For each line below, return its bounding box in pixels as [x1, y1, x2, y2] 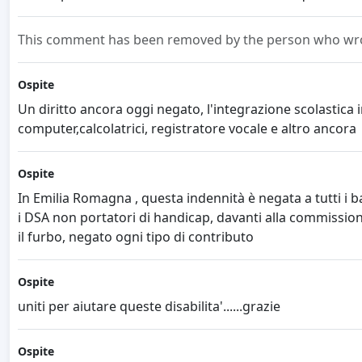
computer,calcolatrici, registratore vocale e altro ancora [18, 119, 356, 137]
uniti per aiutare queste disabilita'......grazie [18, 297, 280, 315]
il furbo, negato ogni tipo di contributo [18, 227, 254, 246]
